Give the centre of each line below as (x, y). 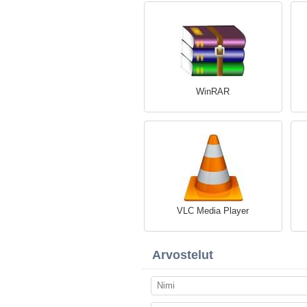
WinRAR (213, 91)
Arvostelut (183, 255)
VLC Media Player (213, 211)
